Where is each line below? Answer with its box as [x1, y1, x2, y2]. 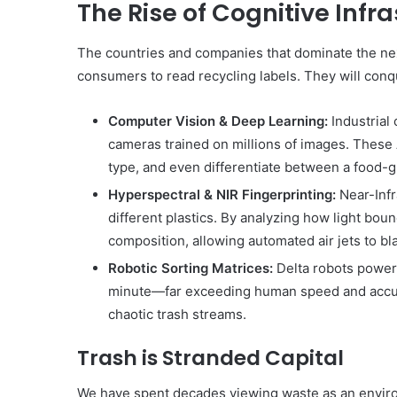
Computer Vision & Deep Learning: [108, 112, 328, 129]
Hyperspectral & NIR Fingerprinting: [108, 185, 336, 203]
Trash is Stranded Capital [77, 343, 344, 372]
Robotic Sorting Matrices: [108, 259, 273, 276]
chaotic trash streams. [108, 305, 246, 323]
